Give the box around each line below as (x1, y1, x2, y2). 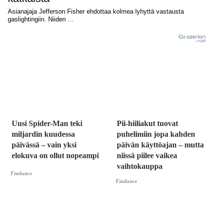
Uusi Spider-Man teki (12, 119, 82, 128)
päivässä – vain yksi (12, 141, 76, 149)
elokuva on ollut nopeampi (12, 151, 99, 160)
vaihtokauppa (117, 162, 163, 171)
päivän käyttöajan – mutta (117, 141, 204, 149)
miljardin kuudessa (12, 130, 75, 139)
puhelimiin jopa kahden (117, 130, 195, 139)
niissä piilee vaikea (117, 151, 177, 160)
